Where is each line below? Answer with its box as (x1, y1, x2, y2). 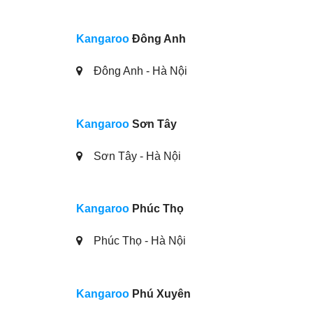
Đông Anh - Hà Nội (90, 64, 187, 77)
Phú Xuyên (129, 287, 191, 300)
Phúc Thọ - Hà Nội (90, 235, 186, 247)
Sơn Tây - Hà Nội (90, 150, 181, 162)
